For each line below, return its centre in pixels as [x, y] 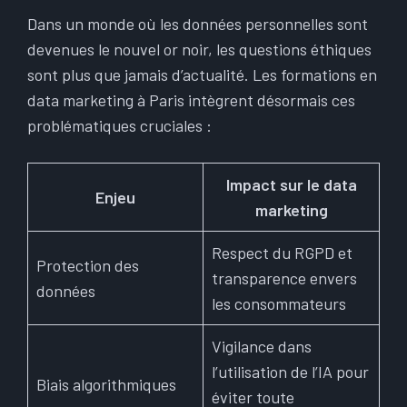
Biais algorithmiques [106, 384]
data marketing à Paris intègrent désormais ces [191, 99]
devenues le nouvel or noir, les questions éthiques [199, 49]
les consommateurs [279, 303]
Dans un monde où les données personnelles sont [198, 23]
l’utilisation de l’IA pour [290, 371]
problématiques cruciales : [119, 125]
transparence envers [284, 278]
